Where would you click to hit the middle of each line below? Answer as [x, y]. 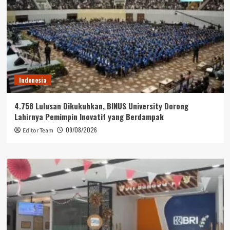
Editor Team [38, 131]
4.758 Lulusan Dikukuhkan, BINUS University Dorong [101, 106]
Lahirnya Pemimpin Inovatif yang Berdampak [89, 117]
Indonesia [32, 80]
